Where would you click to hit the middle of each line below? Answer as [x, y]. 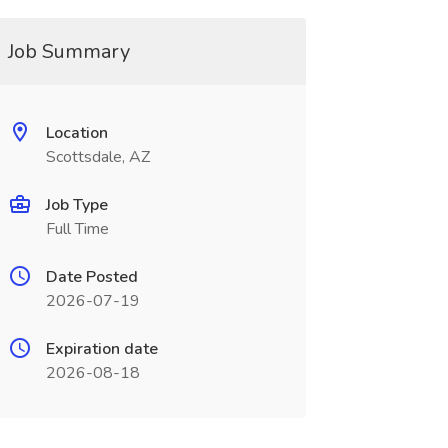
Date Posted [91, 277]
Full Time [77, 229]
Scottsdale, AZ [97, 157]
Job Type [76, 205]
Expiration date [101, 349]
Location [76, 133]
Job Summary [68, 51]
